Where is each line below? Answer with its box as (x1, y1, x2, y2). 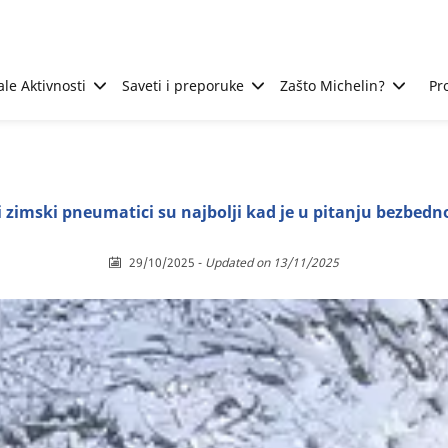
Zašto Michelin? (280, 76, 385, 95)
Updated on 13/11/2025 (205, 254, 339, 271)
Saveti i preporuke (122, 76, 244, 95)
